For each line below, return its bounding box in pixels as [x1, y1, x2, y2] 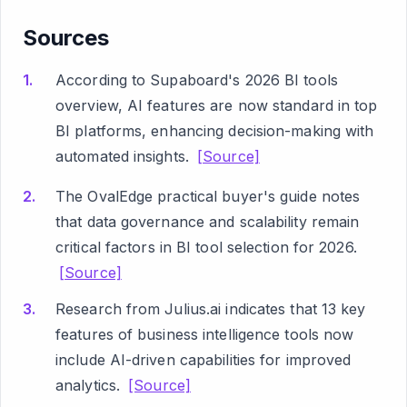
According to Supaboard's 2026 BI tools [55, 70, 338, 89]
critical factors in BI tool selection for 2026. [55, 237, 357, 256]
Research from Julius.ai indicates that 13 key [55, 299, 366, 318]
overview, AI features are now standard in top [55, 95, 378, 114]
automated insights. [55, 146, 194, 165]
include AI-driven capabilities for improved [55, 350, 352, 369]
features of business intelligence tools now [55, 324, 354, 343]
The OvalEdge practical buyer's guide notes [55, 186, 361, 205]
